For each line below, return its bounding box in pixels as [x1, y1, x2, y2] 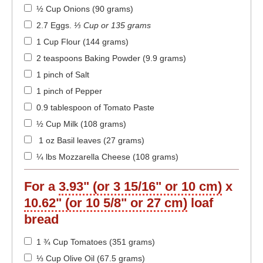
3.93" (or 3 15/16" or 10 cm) [59, 179, 222, 194]
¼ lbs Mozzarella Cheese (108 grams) [36, 152, 178, 162]
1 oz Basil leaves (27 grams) [36, 136, 144, 146]
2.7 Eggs [36, 21, 69, 31]
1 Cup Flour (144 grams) [36, 37, 129, 47]
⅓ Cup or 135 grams [74, 21, 151, 31]
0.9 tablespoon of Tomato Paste [36, 103, 154, 113]
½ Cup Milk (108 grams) [36, 119, 126, 129]
